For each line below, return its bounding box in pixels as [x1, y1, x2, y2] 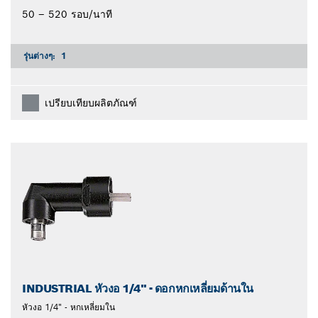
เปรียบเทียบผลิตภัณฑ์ [45, 96, 137, 109]
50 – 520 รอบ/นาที [22, 7, 112, 21]
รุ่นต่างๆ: [23, 50, 58, 61]
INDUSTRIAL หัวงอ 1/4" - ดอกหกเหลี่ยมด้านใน [22, 280, 253, 296]
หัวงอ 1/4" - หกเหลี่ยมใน [22, 301, 115, 312]
